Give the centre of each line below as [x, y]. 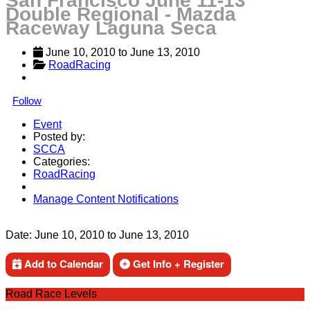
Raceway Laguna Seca [111, 28]
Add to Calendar [62, 264]
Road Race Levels [51, 294]
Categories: [62, 162]
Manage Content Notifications [106, 199]
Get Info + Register [177, 264]
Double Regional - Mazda [121, 14]
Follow [27, 101]
